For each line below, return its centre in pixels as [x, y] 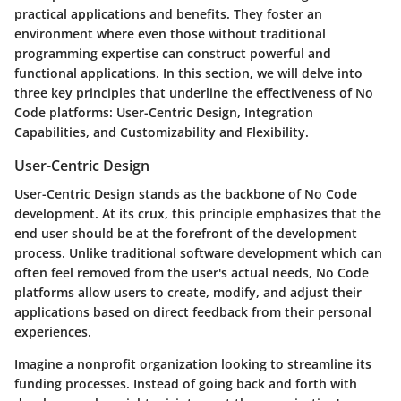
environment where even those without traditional [170, 33]
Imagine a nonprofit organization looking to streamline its [193, 364]
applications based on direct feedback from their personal [193, 312]
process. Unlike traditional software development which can [198, 253]
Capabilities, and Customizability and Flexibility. [162, 132]
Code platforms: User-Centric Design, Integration [164, 112]
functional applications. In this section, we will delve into [188, 73]
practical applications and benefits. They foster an [168, 13]
